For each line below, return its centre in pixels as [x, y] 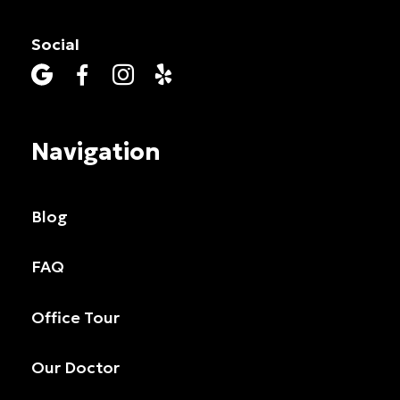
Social [56, 44]
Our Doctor [76, 368]
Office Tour [76, 317]
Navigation [96, 152]
